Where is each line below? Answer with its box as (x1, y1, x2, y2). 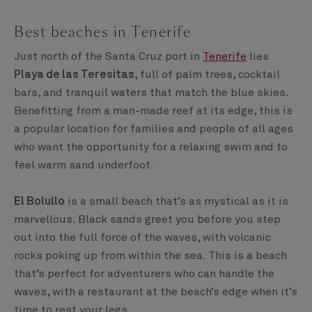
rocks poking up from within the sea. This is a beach (14, 250, 287, 262)
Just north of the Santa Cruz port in (14, 51, 203, 63)
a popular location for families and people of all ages (14, 123, 293, 135)
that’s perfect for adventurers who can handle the (14, 268, 274, 280)
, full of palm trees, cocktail (134, 69, 280, 81)
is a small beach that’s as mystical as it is (65, 196, 288, 208)
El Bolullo (14, 196, 65, 208)
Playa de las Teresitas (14, 69, 134, 81)
